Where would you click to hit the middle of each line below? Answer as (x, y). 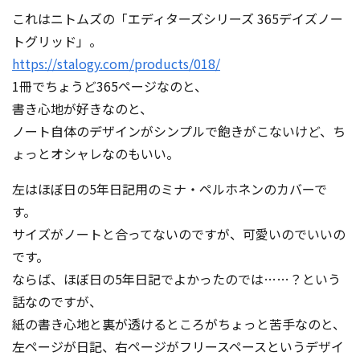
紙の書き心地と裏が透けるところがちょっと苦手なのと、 (179, 323)
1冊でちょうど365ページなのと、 (110, 86)
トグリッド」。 (57, 41)
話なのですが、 (57, 301)
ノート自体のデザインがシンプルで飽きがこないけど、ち (179, 131)
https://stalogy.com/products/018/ (116, 63)
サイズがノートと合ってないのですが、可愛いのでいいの (179, 233)
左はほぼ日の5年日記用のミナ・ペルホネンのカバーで (170, 188)
